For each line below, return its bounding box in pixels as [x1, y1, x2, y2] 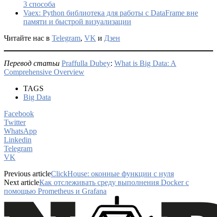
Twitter [4, 118, 26, 127]
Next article [4, 178, 39, 187]
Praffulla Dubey [62, 59, 110, 68]
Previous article [4, 170, 51, 178]
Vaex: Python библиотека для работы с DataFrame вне [23, 9, 198, 17]
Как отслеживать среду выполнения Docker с [39, 178, 189, 187]
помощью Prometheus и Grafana [4, 187, 107, 196]
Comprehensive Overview [4, 68, 84, 77]
